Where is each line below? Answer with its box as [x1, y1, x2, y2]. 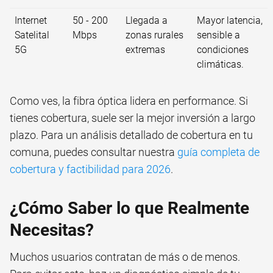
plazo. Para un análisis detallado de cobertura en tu [10, 129, 253, 142]
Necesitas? [10, 220, 94, 241]
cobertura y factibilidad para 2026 [10, 163, 171, 176]
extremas [126, 44, 165, 56]
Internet [15, 15, 47, 27]
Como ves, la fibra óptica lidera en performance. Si [10, 94, 248, 108]
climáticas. [197, 58, 244, 71]
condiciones [197, 44, 249, 56]
